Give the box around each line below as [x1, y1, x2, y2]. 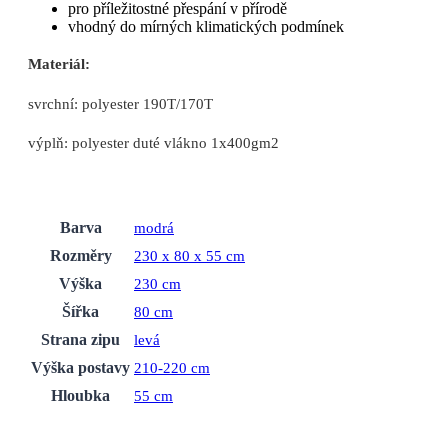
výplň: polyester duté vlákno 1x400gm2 [28, 133, 279, 151]
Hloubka [51, 386, 110, 404]
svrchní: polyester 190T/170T [28, 94, 213, 112]
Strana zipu [41, 330, 120, 348]
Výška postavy [31, 358, 130, 376]
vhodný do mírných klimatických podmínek [68, 18, 344, 36]
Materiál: [28, 55, 90, 73]
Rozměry [49, 246, 112, 264]
